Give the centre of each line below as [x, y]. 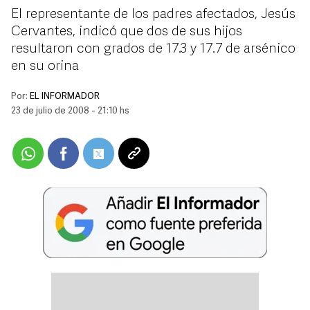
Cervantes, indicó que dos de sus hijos [127, 32]
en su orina [45, 66]
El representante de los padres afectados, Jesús [153, 15]
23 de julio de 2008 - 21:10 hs [70, 111]
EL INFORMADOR [65, 97]
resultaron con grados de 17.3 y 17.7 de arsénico [153, 49]
